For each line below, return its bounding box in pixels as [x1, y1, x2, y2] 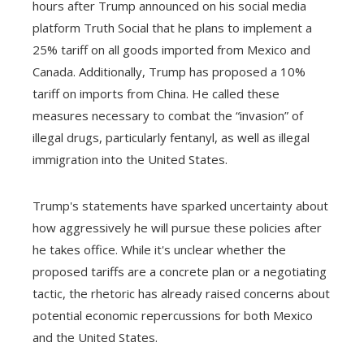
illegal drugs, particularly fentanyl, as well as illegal [32, 129, 310, 145]
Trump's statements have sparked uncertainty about [32, 197, 328, 214]
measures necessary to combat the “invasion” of [32, 107, 303, 123]
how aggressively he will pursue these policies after [32, 219, 322, 236]
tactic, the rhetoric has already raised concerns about [32, 285, 330, 301]
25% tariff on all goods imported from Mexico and [32, 41, 310, 58]
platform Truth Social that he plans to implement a [32, 19, 312, 36]
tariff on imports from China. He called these [32, 85, 279, 102]
